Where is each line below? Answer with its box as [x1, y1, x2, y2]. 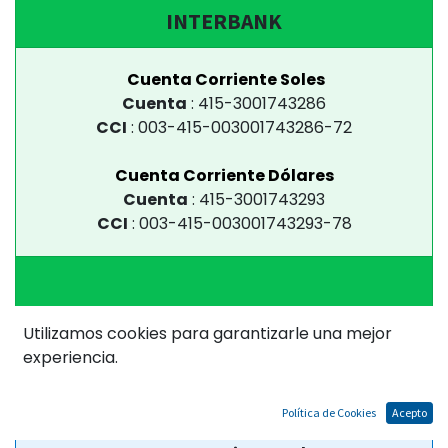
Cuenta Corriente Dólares [114, 164, 334, 187]
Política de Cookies [282, 405, 376, 420]
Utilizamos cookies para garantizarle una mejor [23, 322, 392, 345]
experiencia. [23, 346, 118, 369]
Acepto [392, 405, 427, 420]
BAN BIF [183, 382, 265, 409]
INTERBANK [166, 8, 282, 35]
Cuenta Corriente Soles [127, 68, 325, 91]
